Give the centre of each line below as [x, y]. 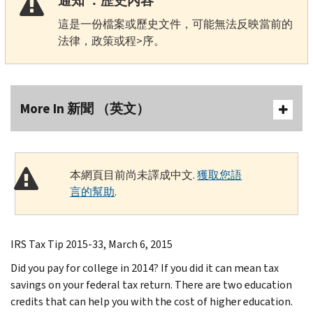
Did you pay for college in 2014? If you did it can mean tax [145, 268]
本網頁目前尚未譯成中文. [134, 175]
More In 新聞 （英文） [85, 108]
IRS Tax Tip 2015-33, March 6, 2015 [92, 244]
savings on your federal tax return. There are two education [151, 284]
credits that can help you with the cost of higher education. [152, 301]
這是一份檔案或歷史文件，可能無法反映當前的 [175, 24]
